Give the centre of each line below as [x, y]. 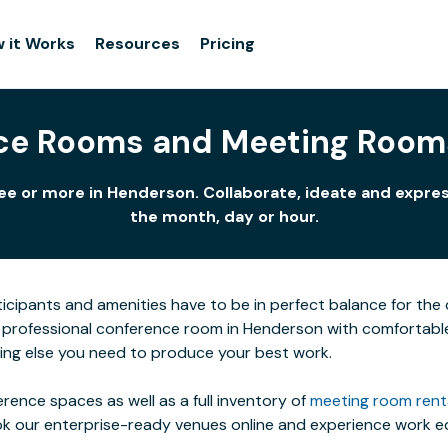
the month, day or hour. [224, 216]
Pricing [228, 43]
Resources [138, 43]
